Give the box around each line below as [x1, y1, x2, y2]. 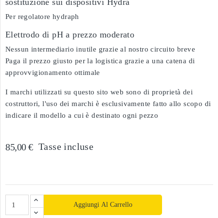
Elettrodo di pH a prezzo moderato [5, 30, 135, 39]
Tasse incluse [38, 141, 94, 152]
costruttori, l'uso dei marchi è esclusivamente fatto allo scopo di [5, 100, 211, 108]
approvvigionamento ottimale [5, 69, 100, 76]
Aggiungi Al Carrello [73, 201, 132, 208]
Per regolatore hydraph [5, 13, 79, 20]
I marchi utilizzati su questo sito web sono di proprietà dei [5, 88, 193, 96]
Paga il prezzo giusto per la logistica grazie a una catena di [5, 57, 195, 65]
